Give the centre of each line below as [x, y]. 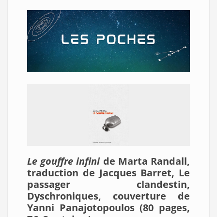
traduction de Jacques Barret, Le [108, 173]
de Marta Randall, [145, 161]
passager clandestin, [108, 185]
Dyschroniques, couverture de [108, 196]
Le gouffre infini [64, 161]
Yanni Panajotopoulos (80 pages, [108, 208]
